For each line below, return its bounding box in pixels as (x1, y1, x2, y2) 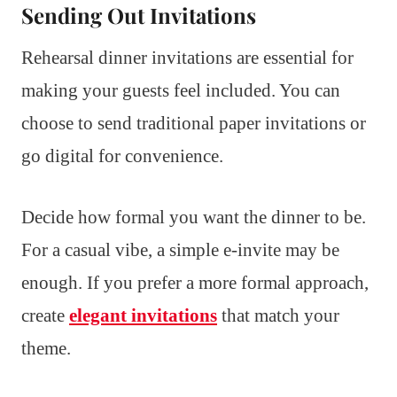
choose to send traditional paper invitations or (21, 113, 366, 135)
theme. (21, 338, 71, 360)
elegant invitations (69, 305, 217, 327)
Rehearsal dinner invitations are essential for (21, 47, 354, 69)
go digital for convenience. (21, 145, 223, 167)
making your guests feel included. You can (21, 80, 340, 102)
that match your (217, 305, 339, 327)
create (21, 305, 69, 327)
